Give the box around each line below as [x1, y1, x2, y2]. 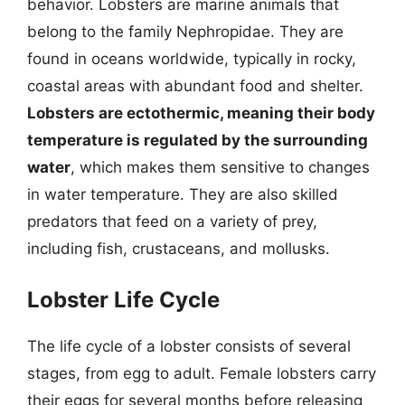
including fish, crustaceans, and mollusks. [27, 239, 330, 258]
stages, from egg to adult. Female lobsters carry [27, 364, 376, 382]
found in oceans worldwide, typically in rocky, [27, 49, 356, 68]
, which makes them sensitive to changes [71, 157, 370, 176]
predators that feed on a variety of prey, [27, 212, 317, 231]
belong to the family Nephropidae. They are [27, 22, 344, 41]
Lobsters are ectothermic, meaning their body [27, 103, 375, 122]
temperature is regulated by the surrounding [27, 130, 368, 149]
